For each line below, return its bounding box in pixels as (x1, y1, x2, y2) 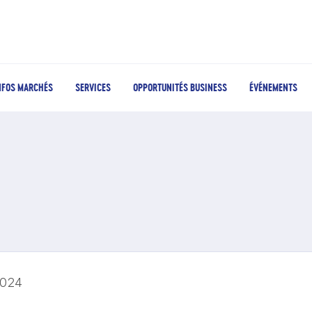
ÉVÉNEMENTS (249, 81, 297, 94)
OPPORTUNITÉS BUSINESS (133, 81, 227, 94)
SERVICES (75, 81, 111, 94)
